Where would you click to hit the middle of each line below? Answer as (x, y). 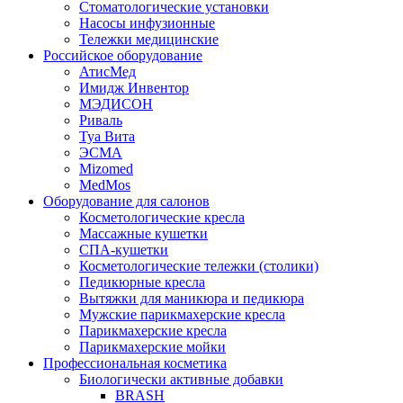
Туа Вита (107, 136)
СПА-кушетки (124, 249)
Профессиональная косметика (135, 363)
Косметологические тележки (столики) (199, 265)
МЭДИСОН (116, 103)
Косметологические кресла (162, 217)
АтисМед (107, 71)
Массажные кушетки (143, 233)
